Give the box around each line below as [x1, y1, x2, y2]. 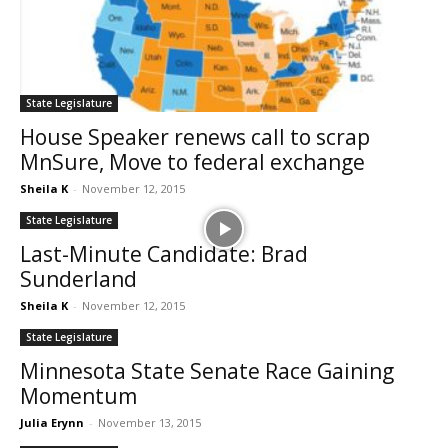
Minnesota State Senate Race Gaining [20, 357, 394, 386]
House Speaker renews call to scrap [20, 123, 370, 152]
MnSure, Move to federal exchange [20, 148, 365, 177]
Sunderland [20, 265, 137, 294]
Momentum [20, 382, 137, 411]
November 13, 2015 [98, 415, 201, 431]
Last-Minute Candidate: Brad [20, 240, 308, 269]
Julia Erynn [20, 415, 84, 431]
